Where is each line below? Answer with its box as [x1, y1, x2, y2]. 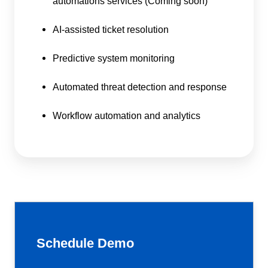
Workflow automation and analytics [53, 109, 200, 121]
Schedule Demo [36, 235, 134, 251]
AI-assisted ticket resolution [53, 23, 169, 35]
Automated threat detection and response [53, 81, 227, 92]
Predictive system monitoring [53, 52, 175, 63]
